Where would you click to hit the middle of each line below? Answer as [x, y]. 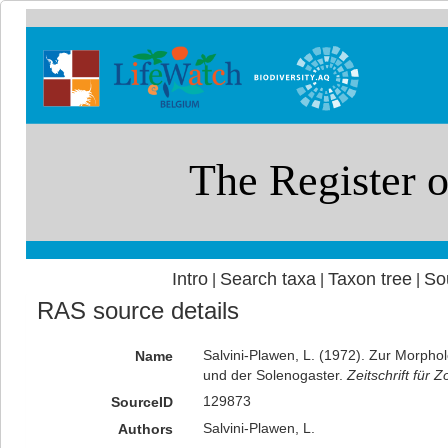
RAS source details [138, 310]
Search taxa [267, 279]
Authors [145, 429]
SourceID [141, 402]
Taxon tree [369, 279]
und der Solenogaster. [274, 375]
